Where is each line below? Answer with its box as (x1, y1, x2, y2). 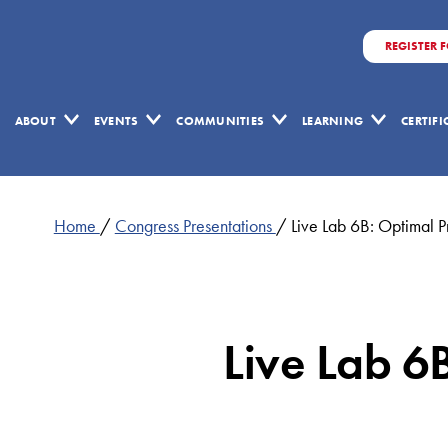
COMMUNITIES (176, 112, 265, 129)
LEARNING (302, 112, 364, 129)
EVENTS (93, 112, 139, 129)
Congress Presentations (114, 214, 276, 238)
